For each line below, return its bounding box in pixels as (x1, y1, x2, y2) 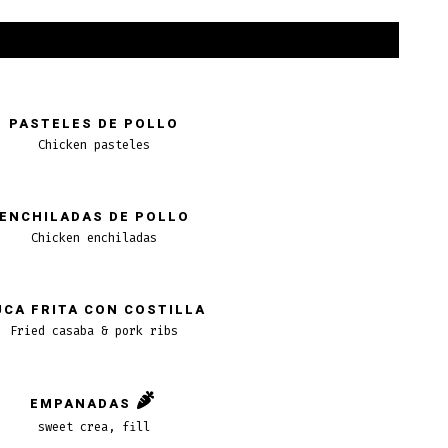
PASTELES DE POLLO (9, 114, 180, 133)
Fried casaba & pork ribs (10, 322, 179, 339)
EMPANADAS (30, 395, 132, 414)
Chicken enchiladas (31, 229, 158, 246)
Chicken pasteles (38, 136, 151, 153)
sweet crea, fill (38, 418, 151, 435)
